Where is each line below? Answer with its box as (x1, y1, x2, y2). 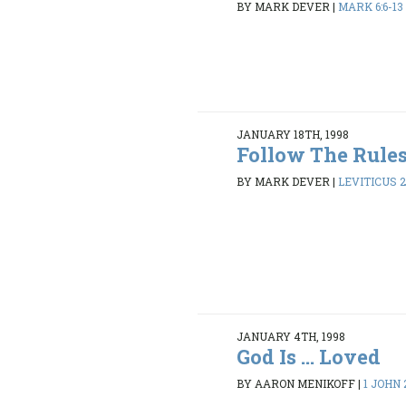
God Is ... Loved (237, 343, 382, 371)
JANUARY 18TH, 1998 (237, 127, 350, 142)
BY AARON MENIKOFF (237, 375, 356, 391)
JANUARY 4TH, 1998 (237, 329, 346, 344)
